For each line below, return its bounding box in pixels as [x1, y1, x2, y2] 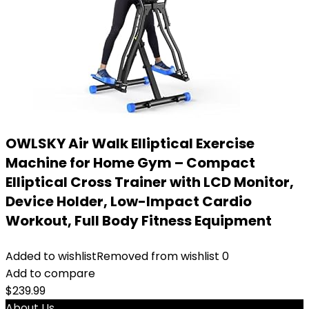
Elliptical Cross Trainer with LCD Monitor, [6, 172, 294, 192]
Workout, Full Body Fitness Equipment [6, 211, 272, 230]
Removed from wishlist [97, 248, 219, 264]
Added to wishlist [6, 248, 97, 264]
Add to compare [6, 266, 95, 281]
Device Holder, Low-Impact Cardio [6, 192, 252, 211]
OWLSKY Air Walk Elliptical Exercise [6, 134, 255, 153]
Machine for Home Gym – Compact [6, 153, 255, 172]
